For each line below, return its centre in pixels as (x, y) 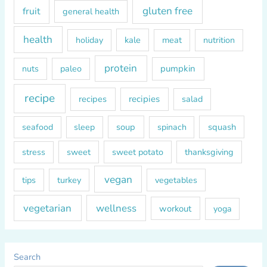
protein (121, 69)
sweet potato (137, 152)
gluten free (168, 11)
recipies (145, 99)
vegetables (176, 180)
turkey (69, 180)
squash (222, 127)
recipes (93, 99)
